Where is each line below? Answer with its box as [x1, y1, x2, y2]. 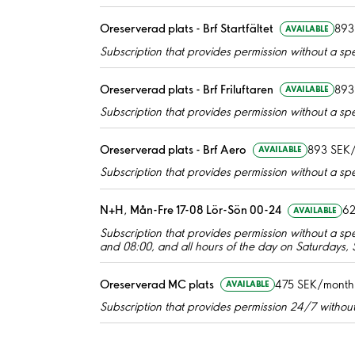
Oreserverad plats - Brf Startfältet [100, 21, 273, 36]
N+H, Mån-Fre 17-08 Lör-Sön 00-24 [100, 203, 281, 218]
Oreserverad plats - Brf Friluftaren [100, 82, 273, 97]
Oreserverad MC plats [100, 277, 214, 292]
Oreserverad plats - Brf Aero [100, 142, 246, 157]
